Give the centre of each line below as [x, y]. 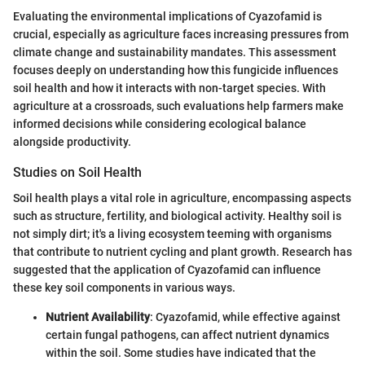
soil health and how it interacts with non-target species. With [169, 88]
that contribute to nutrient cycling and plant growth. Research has [182, 251]
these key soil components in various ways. [124, 287]
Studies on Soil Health [77, 172]
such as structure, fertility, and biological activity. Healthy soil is [177, 215]
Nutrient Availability [98, 317]
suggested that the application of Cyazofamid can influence [167, 269]
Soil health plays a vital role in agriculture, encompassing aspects [182, 198]
